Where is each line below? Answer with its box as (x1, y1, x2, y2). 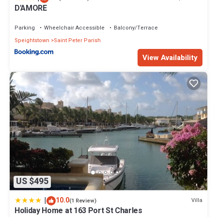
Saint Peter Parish (54, 36, 101, 45)
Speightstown (15, 36, 49, 45)
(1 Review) (69, 196, 96, 205)
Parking (15, 23, 35, 32)
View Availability (142, 52, 198, 63)
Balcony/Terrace (114, 23, 158, 32)
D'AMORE (15, 2, 47, 14)
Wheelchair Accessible (44, 23, 105, 32)
